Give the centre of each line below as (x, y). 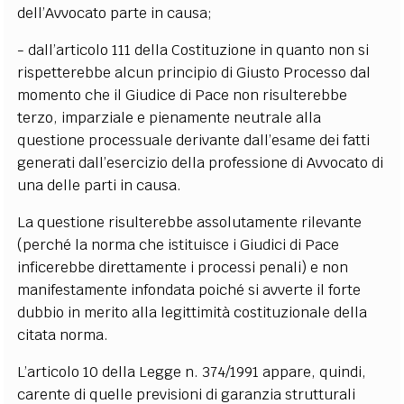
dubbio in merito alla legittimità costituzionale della (193, 312)
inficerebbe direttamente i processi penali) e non (183, 267)
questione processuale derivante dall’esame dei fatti (194, 140)
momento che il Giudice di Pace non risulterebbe (183, 95)
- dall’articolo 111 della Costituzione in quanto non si (193, 50)
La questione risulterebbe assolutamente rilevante (190, 222)
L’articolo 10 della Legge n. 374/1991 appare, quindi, (192, 372)
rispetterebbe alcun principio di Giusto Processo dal (194, 72)
